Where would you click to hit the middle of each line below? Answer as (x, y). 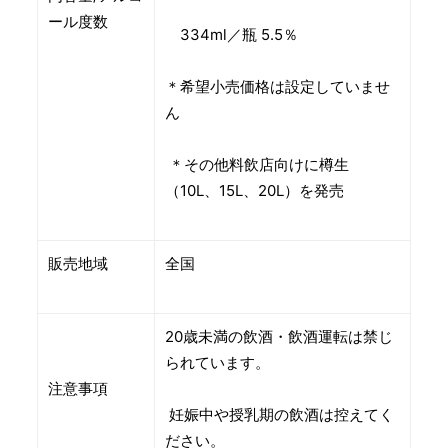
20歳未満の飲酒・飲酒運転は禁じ (279, 337)
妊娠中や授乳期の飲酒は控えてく (279, 415)
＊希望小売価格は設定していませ (277, 87)
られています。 (217, 363)
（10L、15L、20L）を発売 (254, 191)
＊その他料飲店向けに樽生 (257, 165)
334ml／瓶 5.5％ (231, 35)
